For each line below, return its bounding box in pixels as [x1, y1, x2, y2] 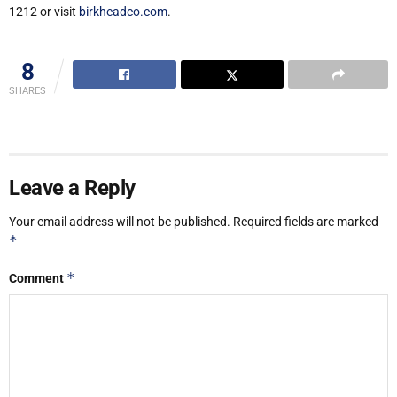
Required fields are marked [233, 214, 378, 230]
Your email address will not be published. [9, 214, 230, 230]
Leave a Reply [9, 175, 136, 201]
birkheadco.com [79, 4, 167, 19]
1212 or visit [9, 4, 79, 19]
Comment [9, 271, 66, 286]
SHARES [9, 85, 46, 97]
